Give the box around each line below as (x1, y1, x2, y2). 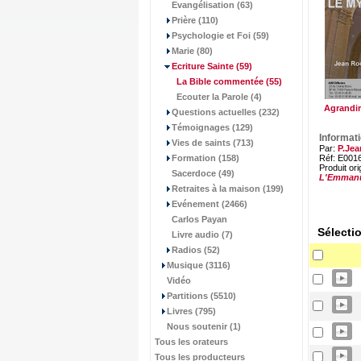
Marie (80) (172, 46, 213, 56)
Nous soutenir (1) (167, 322, 241, 331)
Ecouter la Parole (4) (176, 92, 262, 102)
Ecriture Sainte (172, 61, 234, 71)
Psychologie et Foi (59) (172, 31, 269, 40)
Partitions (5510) (167, 291, 236, 301)
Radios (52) (172, 245, 220, 255)
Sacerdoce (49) (172, 168, 234, 178)
